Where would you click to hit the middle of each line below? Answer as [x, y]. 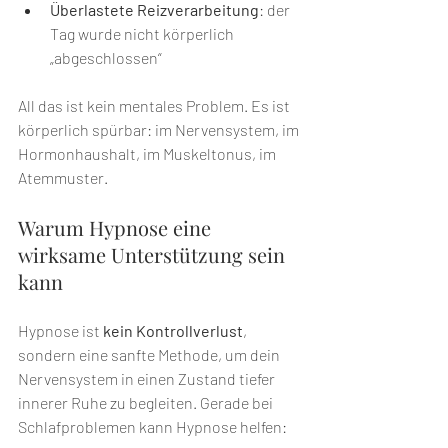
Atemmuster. [63, 178]
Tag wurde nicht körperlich [143, 34]
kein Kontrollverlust [173, 331]
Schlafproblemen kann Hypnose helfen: [152, 427]
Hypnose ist [60, 331]
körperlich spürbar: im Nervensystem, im [160, 130]
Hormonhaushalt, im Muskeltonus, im [148, 154]
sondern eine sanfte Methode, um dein [150, 355]
